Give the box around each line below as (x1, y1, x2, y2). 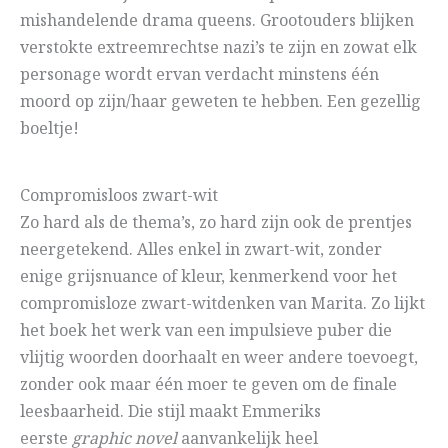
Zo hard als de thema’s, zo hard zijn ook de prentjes (20, 211, 412, 237)
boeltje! (20, 117, 79, 143)
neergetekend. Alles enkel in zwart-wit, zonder (20, 238, 382, 264)
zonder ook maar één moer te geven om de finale (20, 373, 397, 399)
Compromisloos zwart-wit (20, 184, 218, 210)
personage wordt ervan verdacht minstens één (20, 63, 379, 89)
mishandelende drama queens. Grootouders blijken (20, 9, 414, 35)
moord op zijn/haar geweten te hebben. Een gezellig (20, 90, 421, 116)
